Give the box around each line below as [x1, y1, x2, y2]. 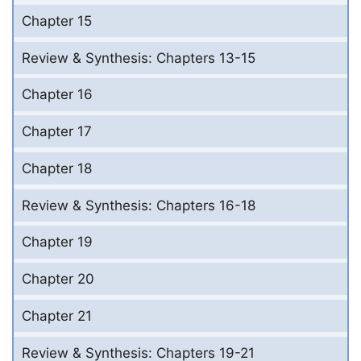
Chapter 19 [22, 234, 93, 251]
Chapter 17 [22, 123, 92, 140]
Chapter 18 [22, 160, 92, 176]
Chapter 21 [22, 307, 92, 324]
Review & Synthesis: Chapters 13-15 [22, 49, 255, 66]
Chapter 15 [22, 12, 92, 29]
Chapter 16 [22, 86, 93, 103]
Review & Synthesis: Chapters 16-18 [22, 197, 255, 214]
